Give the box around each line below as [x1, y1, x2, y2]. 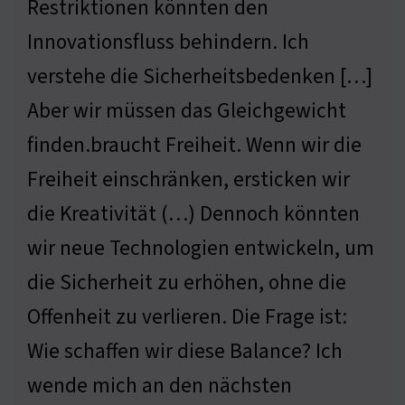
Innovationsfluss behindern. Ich [27, 27, 309, 58]
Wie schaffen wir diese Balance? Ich [27, 336, 343, 367]
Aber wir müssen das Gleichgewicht [27, 96, 346, 127]
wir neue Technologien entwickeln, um [27, 233, 374, 264]
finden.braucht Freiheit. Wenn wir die [27, 130, 362, 161]
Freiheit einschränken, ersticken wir [27, 165, 350, 195]
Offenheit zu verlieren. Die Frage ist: [27, 302, 347, 333]
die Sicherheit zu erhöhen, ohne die [27, 268, 346, 298]
